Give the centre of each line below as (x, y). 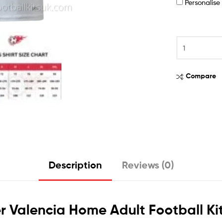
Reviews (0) (148, 165)
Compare (201, 76)
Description (75, 165)
